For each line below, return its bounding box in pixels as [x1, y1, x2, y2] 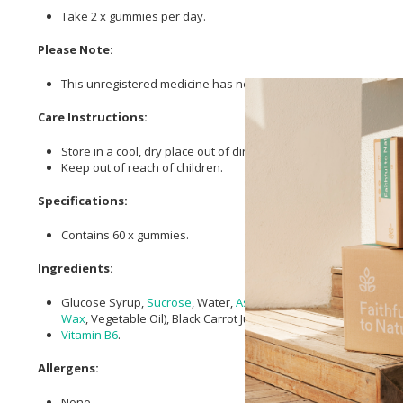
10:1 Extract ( [315, 293, 385, 310]
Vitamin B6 [61, 326, 118, 343]
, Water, [192, 293, 236, 310]
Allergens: [38, 360, 99, 377]
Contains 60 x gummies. [61, 226, 189, 243]
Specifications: [38, 193, 128, 210]
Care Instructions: [38, 109, 148, 126]
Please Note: [38, 41, 113, 58]
